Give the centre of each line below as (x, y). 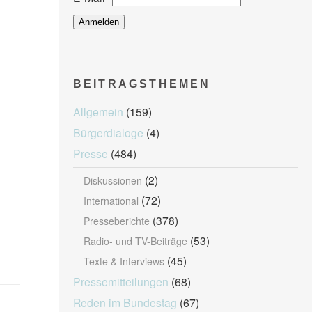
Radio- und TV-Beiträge (135, 241)
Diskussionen (112, 180)
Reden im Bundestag (125, 302)
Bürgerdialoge (108, 132)
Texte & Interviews (124, 261)
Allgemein (98, 111)
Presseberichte (116, 221)
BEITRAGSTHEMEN (142, 84)
